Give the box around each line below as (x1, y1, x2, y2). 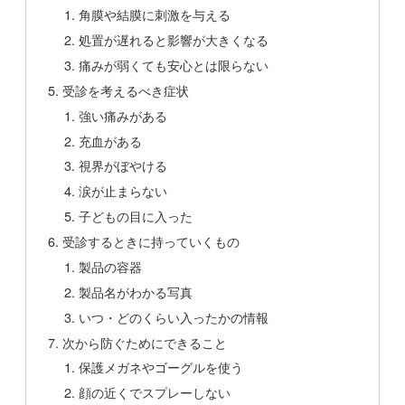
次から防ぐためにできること (62, 332, 228, 352)
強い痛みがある (78, 105, 167, 125)
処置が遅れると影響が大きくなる (78, 30, 268, 50)
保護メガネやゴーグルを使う (78, 357, 243, 377)
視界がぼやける (78, 155, 167, 175)
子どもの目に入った (78, 206, 193, 226)
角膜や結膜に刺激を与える (78, 5, 231, 24)
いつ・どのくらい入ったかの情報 (78, 306, 268, 326)
